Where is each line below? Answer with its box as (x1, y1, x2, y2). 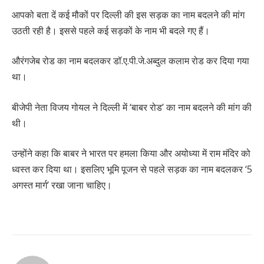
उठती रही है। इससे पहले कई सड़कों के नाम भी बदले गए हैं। (12, 24, 210, 37)
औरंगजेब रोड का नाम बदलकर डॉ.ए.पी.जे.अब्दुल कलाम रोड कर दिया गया (12, 54, 249, 68)
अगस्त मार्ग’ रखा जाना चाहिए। (12, 179, 112, 192)
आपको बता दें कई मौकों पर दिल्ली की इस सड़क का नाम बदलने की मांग (12, 8, 245, 21)
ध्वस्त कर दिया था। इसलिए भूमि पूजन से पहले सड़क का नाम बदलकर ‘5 (12, 163, 252, 176)
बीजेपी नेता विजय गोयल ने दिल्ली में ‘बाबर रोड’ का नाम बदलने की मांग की (12, 100, 252, 114)
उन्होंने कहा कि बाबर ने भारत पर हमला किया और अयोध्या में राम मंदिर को (12, 147, 250, 160)
